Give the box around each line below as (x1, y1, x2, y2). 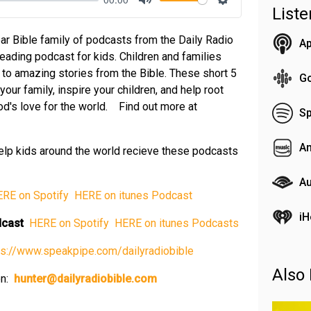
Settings (223, 7, 263, 23)
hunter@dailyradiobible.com (14, 272, 157, 285)
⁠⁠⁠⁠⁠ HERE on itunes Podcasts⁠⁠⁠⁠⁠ (112, 217, 239, 230)
